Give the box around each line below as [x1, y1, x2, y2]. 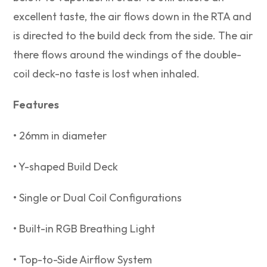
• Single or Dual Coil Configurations [13, 191, 182, 205]
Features [13, 98, 60, 112]
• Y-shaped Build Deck [13, 160, 119, 174]
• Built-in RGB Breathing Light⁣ [13, 222, 156, 236]
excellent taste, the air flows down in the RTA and [13, 10, 252, 24]
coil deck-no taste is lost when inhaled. [13, 67, 200, 81]
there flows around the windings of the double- [13, 48, 242, 62]
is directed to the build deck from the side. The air [13, 29, 253, 43]
